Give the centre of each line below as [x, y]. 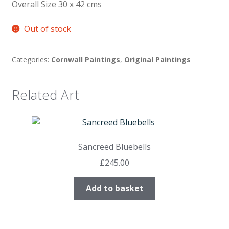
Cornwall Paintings [85, 60]
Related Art [45, 95]
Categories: [31, 60]
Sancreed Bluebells [114, 146]
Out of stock [48, 28]
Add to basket [114, 188]
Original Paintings [157, 60]
